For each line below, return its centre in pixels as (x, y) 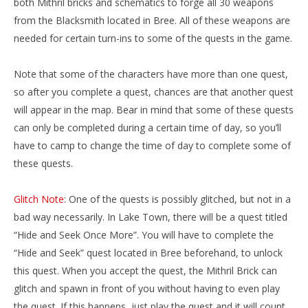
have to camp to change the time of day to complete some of (152, 145)
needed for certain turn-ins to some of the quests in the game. (153, 38)
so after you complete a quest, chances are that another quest (154, 92)
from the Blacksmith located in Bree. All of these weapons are (152, 20)
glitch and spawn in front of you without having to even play (147, 288)
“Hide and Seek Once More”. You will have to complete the (144, 235)
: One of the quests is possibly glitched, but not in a (177, 199)
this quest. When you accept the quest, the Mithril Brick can (145, 271)
